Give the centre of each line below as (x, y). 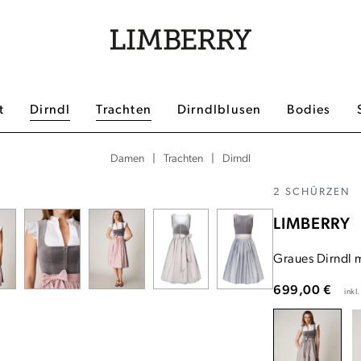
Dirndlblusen (220, 110)
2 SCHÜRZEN (312, 192)
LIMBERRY (312, 225)
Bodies (309, 110)
